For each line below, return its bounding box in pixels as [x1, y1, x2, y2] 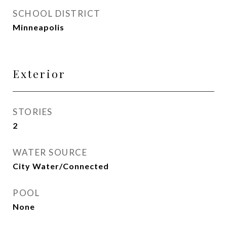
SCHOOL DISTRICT [13, 8, 101, 19]
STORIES [13, 106, 53, 117]
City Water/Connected [13, 161, 109, 171]
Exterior [13, 66, 66, 81]
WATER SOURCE [13, 147, 87, 158]
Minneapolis [13, 22, 64, 32]
